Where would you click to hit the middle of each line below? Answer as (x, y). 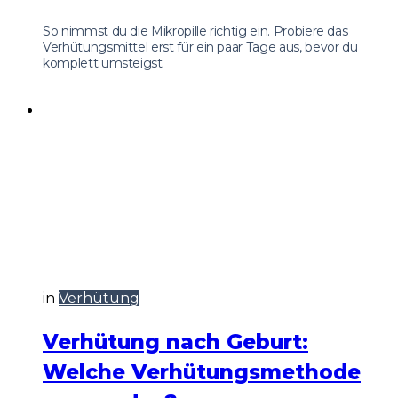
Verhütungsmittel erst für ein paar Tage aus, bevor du (200, 48)
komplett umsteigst (103, 64)
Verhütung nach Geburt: (175, 342)
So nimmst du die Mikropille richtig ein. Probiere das (195, 32)
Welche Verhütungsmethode (202, 372)
